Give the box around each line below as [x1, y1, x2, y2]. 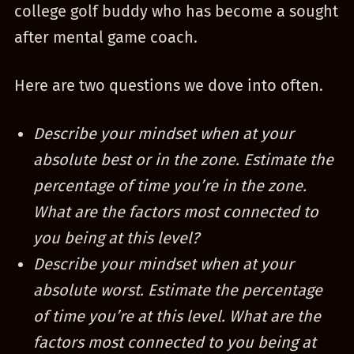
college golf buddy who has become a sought [13, 2, 338, 21]
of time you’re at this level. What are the [32, 307, 321, 326]
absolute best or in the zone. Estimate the [32, 150, 333, 169]
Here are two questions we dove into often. [13, 76, 323, 95]
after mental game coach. [13, 28, 198, 47]
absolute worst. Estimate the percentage [32, 281, 322, 299]
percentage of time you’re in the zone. [32, 176, 307, 195]
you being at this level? [32, 228, 199, 247]
